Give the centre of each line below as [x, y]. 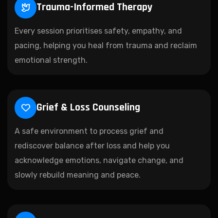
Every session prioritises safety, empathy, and [98, 31]
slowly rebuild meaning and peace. [78, 175]
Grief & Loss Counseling [88, 108]
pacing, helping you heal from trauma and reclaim [106, 45]
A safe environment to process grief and [89, 131]
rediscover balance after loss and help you [92, 145]
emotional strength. [51, 60]
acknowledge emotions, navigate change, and [99, 160]
